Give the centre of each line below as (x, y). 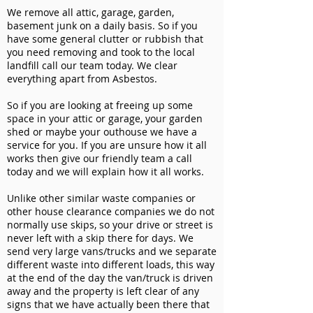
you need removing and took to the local (101, 52)
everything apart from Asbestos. (83, 79)
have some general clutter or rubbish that (105, 39)
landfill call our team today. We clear (92, 65)
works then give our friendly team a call (100, 158)
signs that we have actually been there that (108, 304)
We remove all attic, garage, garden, (90, 12)
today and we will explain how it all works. (107, 172)
